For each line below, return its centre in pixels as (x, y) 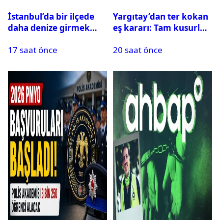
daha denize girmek (49, 27)
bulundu (130, 39)
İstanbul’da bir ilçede (51, 16)
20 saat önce (138, 50)
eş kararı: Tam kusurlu (159, 27)
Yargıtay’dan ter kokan (161, 16)
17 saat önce (33, 50)
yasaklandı (30, 39)
